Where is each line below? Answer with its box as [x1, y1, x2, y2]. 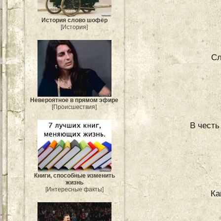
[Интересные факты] [45, 185, 104, 193]
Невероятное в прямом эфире [30, 96, 119, 104]
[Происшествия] [52, 103, 97, 110]
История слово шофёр [41, 17, 108, 24]
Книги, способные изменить [34, 172, 115, 179]
